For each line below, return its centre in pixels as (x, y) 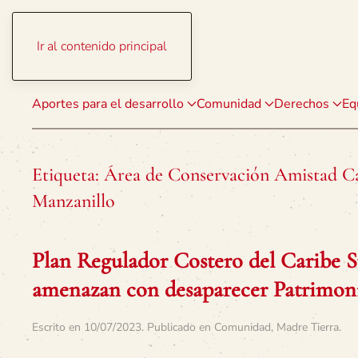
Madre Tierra (308, 327)
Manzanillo (74, 201)
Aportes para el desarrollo (108, 104)
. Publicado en (178, 327)
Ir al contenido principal (102, 46)
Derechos (302, 104)
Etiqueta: (68, 175)
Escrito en (58, 327)
